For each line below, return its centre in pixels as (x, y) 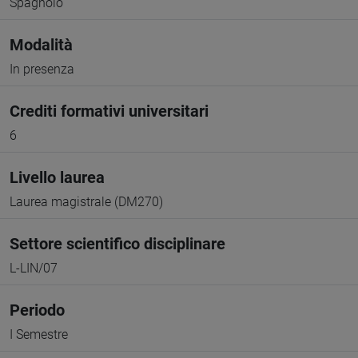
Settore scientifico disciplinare (117, 244)
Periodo (37, 310)
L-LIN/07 (34, 268)
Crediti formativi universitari (109, 111)
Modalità (41, 45)
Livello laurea (57, 177)
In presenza (42, 69)
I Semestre (39, 334)
